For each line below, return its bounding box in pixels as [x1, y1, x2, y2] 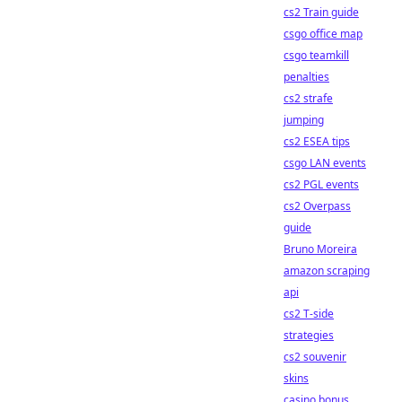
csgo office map [284, 26, 363, 41]
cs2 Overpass [284, 198, 351, 214]
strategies [284, 328, 334, 343]
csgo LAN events [284, 155, 366, 170]
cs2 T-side [284, 306, 334, 321]
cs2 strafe [284, 91, 333, 106]
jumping [284, 112, 324, 127]
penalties [284, 69, 329, 84]
